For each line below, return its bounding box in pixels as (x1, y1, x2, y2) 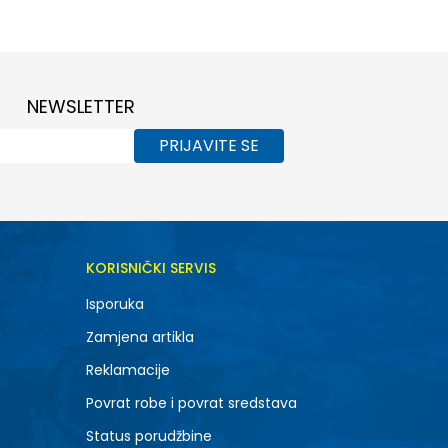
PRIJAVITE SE (159, 134, 259, 157)
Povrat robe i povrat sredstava (85, 393, 297, 413)
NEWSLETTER (27, 94, 135, 119)
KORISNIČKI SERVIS (85, 258, 216, 278)
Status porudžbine (85, 426, 212, 446)
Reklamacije (85, 360, 170, 380)
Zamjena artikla (85, 327, 194, 347)
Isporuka (85, 294, 144, 314)
